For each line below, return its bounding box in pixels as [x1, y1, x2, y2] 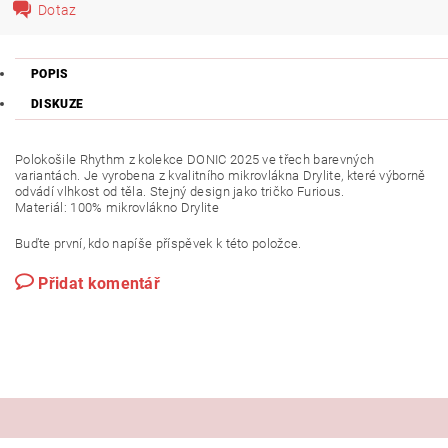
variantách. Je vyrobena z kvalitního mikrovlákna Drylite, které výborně [15, 168, 426, 183]
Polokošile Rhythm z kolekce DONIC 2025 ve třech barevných [15, 152, 375, 167]
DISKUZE [31, 97, 84, 111]
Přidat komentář [38, 274, 161, 293]
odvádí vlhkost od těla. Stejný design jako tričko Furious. [15, 184, 345, 199]
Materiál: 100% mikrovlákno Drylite [15, 200, 219, 215]
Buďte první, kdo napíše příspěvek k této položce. [15, 236, 302, 251]
